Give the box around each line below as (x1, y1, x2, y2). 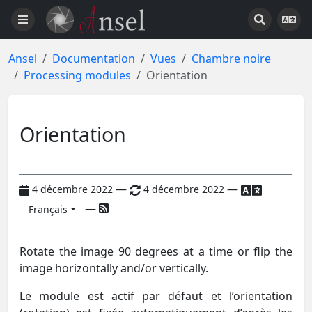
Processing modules (24, 68, 131, 83)
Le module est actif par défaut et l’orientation (19, 288, 292, 304)
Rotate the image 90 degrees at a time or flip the (19, 243, 292, 259)
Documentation (52, 51, 135, 66)
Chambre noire (192, 51, 271, 66)
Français (29, 202, 68, 216)
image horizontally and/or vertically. (19, 260, 208, 276)
